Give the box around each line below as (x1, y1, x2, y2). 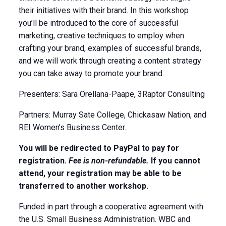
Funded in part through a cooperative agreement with (18, 202, 203, 211)
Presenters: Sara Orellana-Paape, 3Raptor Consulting (18, 89, 205, 99)
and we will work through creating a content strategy (18, 56, 201, 66)
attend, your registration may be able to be (18, 168, 182, 178)
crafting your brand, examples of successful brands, (18, 43, 201, 53)
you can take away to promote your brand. (18, 69, 164, 78)
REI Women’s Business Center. (18, 123, 126, 132)
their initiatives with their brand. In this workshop (18, 6, 189, 15)
